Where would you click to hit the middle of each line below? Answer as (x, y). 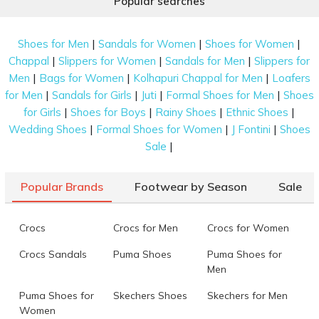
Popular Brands (62, 186)
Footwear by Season (190, 186)
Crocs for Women (249, 228)
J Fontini (251, 129)
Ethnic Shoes (257, 112)
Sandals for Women (147, 43)
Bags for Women (81, 78)
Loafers (291, 78)
